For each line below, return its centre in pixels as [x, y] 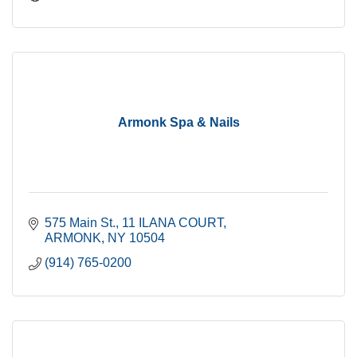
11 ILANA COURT [173, 222]
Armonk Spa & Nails [178, 122]
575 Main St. [80, 222]
